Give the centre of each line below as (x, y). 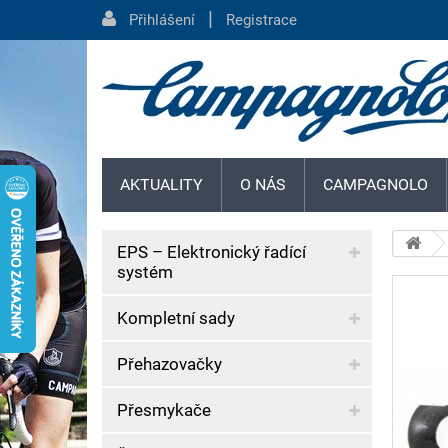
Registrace (261, 20)
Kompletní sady (176, 318)
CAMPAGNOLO (375, 184)
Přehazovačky (169, 364)
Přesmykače (164, 410)
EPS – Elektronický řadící (211, 252)
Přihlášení (162, 20)
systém (145, 272)
